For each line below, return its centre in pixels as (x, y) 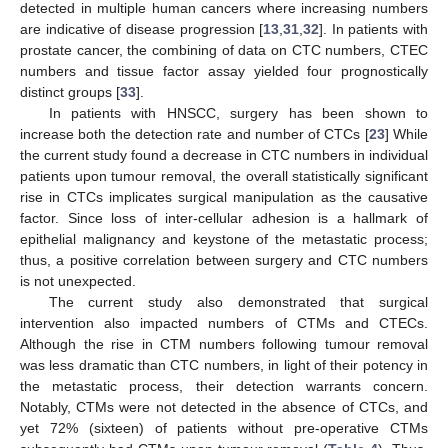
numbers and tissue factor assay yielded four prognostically (224, 71)
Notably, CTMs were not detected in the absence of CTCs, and (224, 407)
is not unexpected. (78, 281)
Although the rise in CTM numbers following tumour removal (224, 344)
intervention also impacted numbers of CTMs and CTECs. (224, 323)
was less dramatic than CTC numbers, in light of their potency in (224, 365)
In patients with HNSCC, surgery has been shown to (238, 113)
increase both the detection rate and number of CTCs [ (194, 134)
